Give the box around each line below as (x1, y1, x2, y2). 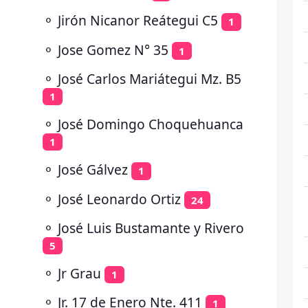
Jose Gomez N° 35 (58, 40, 168, 59)
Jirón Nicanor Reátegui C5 (58, 11, 218, 30)
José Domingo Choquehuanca (58, 115, 243, 133)
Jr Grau (58, 264, 101, 283)
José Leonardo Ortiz (58, 189, 181, 208)
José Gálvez (58, 160, 128, 179)
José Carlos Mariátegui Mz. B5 (58, 69, 241, 88)
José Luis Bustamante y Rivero (58, 218, 244, 237)
